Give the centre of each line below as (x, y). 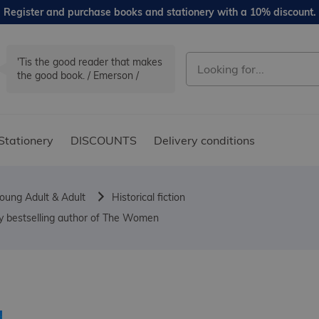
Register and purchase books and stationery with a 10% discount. (159, 12)
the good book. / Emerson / (78, 76)
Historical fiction (148, 198)
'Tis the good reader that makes (90, 62)
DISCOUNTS (104, 141)
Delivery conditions (204, 141)
